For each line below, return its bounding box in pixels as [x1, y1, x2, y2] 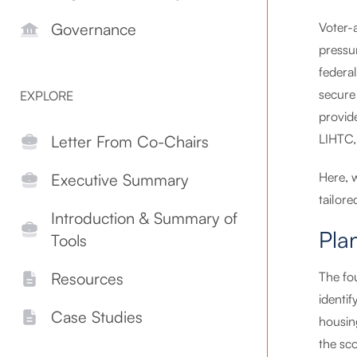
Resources [51, 269, 124, 289]
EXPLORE [20, 88, 73, 104]
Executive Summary [51, 170, 188, 190]
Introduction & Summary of [51, 208, 237, 229]
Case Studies [51, 307, 143, 328]
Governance [51, 19, 136, 40]
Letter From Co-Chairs [51, 131, 209, 152]
